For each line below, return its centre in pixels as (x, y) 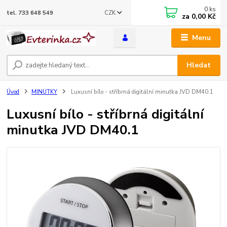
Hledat (199, 65)
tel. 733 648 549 (30, 13)
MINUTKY (44, 92)
